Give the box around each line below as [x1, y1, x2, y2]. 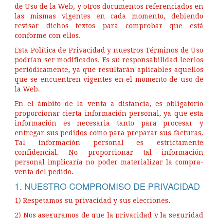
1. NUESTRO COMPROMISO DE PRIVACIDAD [15, 180, 200, 192]
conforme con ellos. [15, 32, 81, 39]
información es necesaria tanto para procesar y [15, 119, 203, 127]
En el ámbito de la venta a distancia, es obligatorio [15, 100, 203, 108]
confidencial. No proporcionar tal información [15, 148, 203, 156]
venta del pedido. [15, 168, 73, 176]
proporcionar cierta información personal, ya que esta [15, 109, 203, 117]
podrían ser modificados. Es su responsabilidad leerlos [15, 56, 203, 64]
